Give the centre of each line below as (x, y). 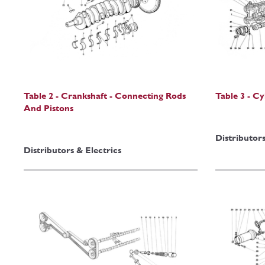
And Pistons (49, 108)
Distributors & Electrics (72, 150)
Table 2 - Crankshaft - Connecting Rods (105, 96)
